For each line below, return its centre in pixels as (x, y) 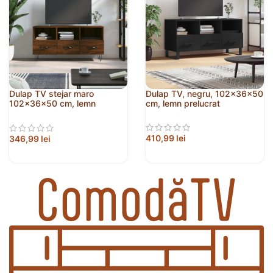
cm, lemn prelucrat (183, 103)
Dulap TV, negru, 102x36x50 (204, 93)
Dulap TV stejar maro (51, 93)
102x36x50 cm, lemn (52, 103)
